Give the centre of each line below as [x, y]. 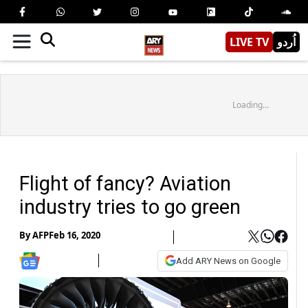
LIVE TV [249, 42]
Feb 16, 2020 [75, 235]
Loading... [250, 104]
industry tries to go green [130, 207]
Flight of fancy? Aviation [125, 183]
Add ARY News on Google [228, 261]
